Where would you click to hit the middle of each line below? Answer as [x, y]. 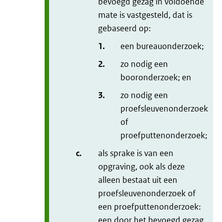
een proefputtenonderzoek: [149, 207]
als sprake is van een [136, 153]
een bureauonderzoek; [162, 46]
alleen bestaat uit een [138, 180]
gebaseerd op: [124, 28]
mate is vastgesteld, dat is [145, 15]
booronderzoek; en [157, 78]
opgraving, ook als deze [141, 167]
